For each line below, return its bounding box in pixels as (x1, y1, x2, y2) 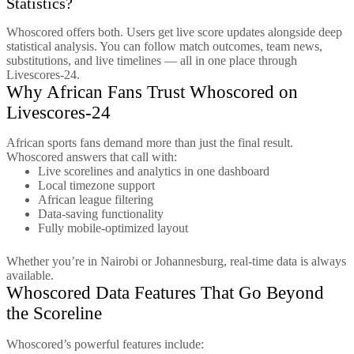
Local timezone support (38, 179, 155, 193)
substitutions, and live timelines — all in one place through (6, 53, 297, 67)
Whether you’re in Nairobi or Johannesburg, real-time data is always (6, 254, 346, 269)
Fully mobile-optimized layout (38, 221, 188, 235)
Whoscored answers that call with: (6, 150, 177, 164)
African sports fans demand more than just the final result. (6, 136, 293, 150)
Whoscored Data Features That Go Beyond (6, 283, 324, 303)
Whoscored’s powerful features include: (6, 337, 204, 352)
